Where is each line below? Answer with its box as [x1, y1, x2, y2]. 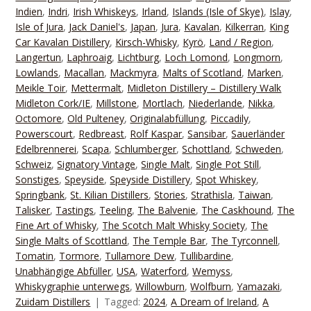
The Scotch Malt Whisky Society [102, 218, 246, 232]
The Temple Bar [133, 233, 206, 247]
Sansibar [187, 126, 226, 140]
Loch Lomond [165, 50, 228, 64]
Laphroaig [67, 50, 112, 64]
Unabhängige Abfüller [15, 264, 112, 278]
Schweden [235, 142, 282, 155]
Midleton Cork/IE [15, 96, 91, 110]
